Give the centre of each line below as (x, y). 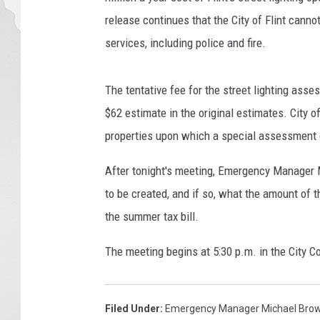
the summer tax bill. (152, 216)
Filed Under (132, 309)
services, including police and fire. (185, 43)
